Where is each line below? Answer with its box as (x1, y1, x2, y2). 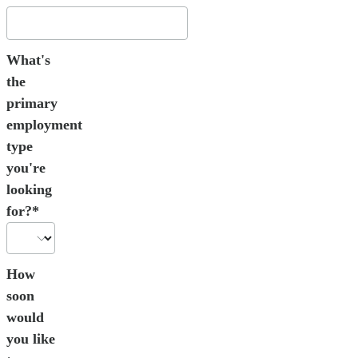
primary (6, 95, 58, 112)
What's (6, 52, 50, 69)
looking (6, 181, 52, 198)
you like (6, 331, 55, 348)
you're (6, 160, 46, 177)
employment (6, 117, 82, 133)
